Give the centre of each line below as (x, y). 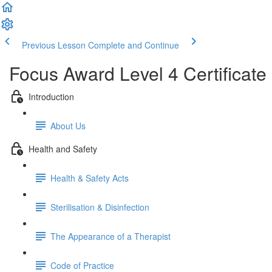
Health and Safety (63, 148)
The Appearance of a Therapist (110, 236)
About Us (68, 125)
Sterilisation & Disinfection (100, 207)
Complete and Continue (134, 45)
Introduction (51, 96)
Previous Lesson (54, 45)
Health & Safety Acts (90, 178)
